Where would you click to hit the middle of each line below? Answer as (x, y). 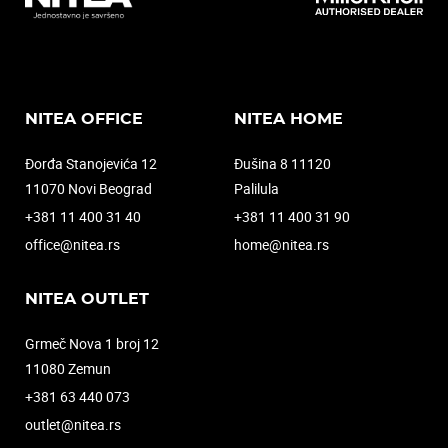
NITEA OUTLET (87, 299)
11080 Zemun (68, 369)
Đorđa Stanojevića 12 (91, 164)
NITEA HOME (288, 119)
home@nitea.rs (281, 245)
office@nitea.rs (72, 245)
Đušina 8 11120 (282, 164)
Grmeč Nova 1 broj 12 (92, 344)
